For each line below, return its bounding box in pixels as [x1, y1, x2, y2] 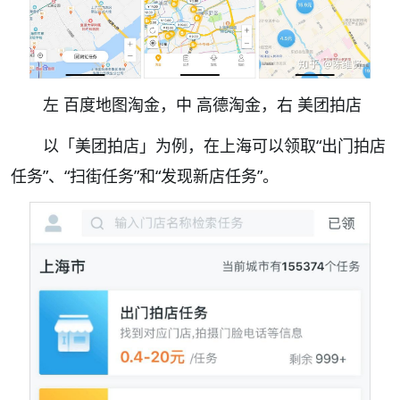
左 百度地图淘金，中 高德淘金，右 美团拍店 [43, 94, 362, 116]
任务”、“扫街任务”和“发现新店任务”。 [11, 165, 279, 187]
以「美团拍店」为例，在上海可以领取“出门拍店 [43, 135, 386, 157]
